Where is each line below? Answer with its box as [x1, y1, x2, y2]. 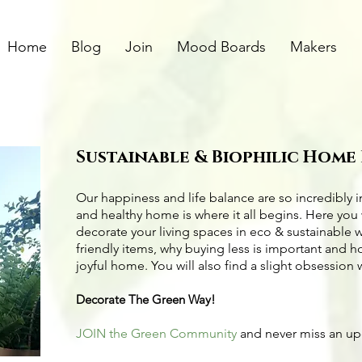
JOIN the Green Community [76, 326, 237, 341]
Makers [290, 38, 337, 56]
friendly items [76, 241, 154, 256]
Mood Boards [177, 38, 266, 56]
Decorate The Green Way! [76, 292, 216, 307]
